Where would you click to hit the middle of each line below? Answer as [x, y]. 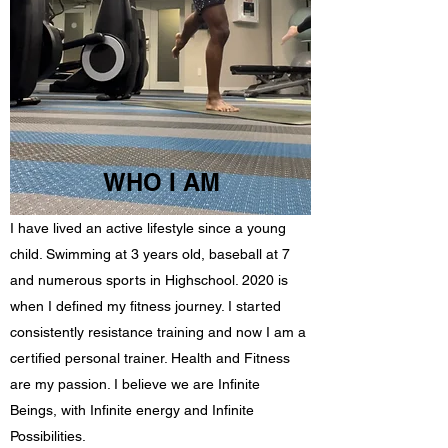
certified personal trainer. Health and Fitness [150, 357]
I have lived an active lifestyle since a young [148, 227]
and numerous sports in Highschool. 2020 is [149, 279]
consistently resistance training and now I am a [158, 331]
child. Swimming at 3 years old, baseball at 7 [150, 253]
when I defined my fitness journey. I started [145, 305]
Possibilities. [50, 435]
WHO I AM [161, 181]
